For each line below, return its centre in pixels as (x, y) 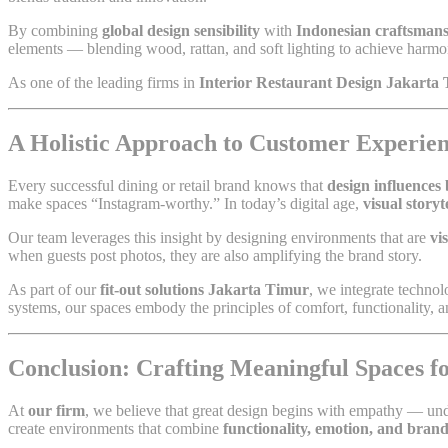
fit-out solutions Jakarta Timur (204, 289)
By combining (55, 31)
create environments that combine (115, 428)
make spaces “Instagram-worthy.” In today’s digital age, (185, 203)
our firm (56, 410)
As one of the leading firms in (103, 83)
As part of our (54, 289)
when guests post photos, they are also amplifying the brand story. (215, 255)
